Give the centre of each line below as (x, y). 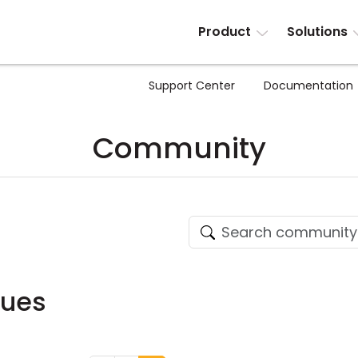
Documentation (308, 86)
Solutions (317, 32)
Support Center (192, 86)
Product (225, 32)
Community (179, 148)
